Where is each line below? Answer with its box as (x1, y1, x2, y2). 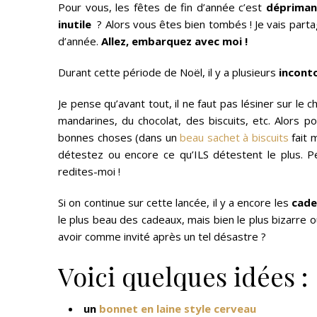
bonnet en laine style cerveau (99, 301, 256, 316)
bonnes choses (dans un (58, 130, 180, 144)
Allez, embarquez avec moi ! (101, 34, 248, 48)
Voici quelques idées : (58, 259, 308, 293)
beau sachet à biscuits (180, 130, 289, 144)
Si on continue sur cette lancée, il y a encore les (58, 195, 292, 209)
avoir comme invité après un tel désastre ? (58, 229, 266, 243)
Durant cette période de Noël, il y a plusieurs (58, 65, 279, 79)
